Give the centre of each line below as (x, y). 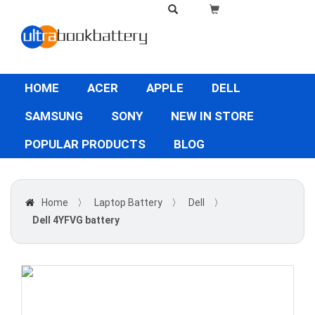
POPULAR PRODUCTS (85, 144)
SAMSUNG (54, 116)
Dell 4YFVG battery (76, 220)
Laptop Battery (128, 202)
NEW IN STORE (212, 116)
